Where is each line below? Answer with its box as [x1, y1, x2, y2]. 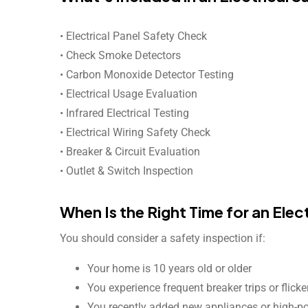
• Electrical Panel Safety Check [60, 30, 207, 43]
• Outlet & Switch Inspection [60, 164, 193, 178]
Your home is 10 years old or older [87, 262, 252, 276]
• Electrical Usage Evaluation [60, 87, 197, 101]
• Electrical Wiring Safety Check [60, 126, 210, 140]
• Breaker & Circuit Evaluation [60, 145, 200, 159]
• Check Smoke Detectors [60, 49, 181, 63]
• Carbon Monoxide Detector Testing [60, 68, 234, 82]
